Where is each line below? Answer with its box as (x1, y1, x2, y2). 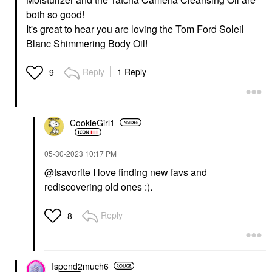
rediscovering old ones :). (44, 180, 152, 194)
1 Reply (117, 66, 146, 78)
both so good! (26, 7, 87, 22)
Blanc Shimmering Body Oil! (26, 36, 148, 51)
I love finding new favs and (90, 165, 207, 180)
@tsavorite (44, 165, 90, 180)
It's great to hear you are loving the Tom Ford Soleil (26, 22, 244, 36)
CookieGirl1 (70, 116, 115, 129)
